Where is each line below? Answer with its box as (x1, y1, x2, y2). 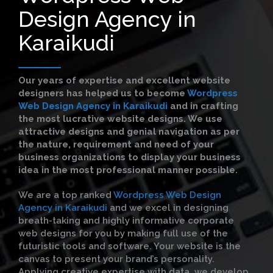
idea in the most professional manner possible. (18, 165, 238, 175)
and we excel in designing (107, 202, 229, 213)
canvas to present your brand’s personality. (18, 253, 214, 264)
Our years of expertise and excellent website (18, 75, 230, 86)
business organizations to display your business (18, 152, 241, 163)
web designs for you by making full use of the (18, 228, 228, 239)
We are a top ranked (18, 190, 113, 200)
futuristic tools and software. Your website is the (18, 241, 241, 252)
